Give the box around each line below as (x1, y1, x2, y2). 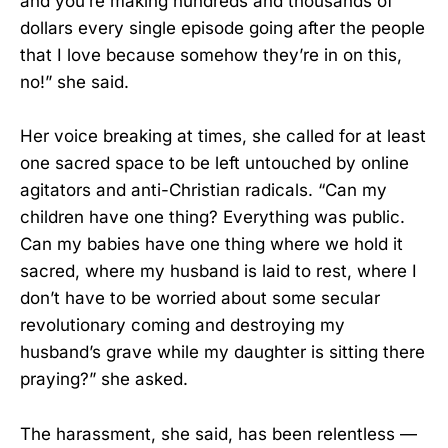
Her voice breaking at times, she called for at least (20, 126, 426, 147)
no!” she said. (20, 72, 129, 93)
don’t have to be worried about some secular (20, 288, 380, 309)
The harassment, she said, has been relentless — (20, 423, 417, 444)
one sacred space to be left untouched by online (20, 153, 409, 174)
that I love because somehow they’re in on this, (20, 45, 402, 66)
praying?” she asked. (20, 369, 188, 390)
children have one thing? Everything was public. (20, 207, 405, 228)
